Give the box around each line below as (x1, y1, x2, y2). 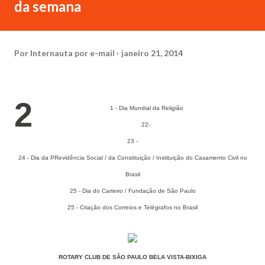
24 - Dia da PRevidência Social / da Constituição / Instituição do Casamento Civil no (18, 154, 247, 161)
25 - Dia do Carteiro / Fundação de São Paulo (69, 188, 196, 194)
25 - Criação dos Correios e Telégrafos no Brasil (67, 204, 198, 211)
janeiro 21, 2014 (121, 47, 183, 58)
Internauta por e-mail (30, 47, 115, 58)
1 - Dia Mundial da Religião (109, 105, 183, 111)
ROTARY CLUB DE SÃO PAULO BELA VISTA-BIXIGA (59, 254, 206, 260)
